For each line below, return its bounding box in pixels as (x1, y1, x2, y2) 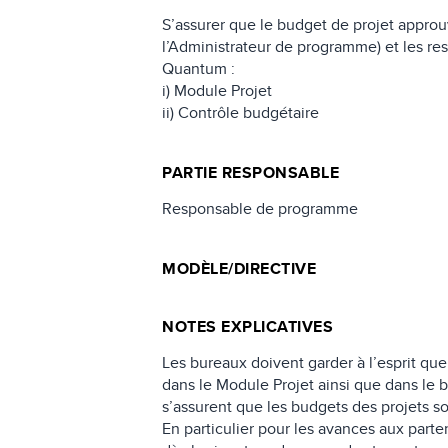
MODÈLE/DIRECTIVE (162, 257, 317, 281)
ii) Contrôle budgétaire (162, 101, 320, 125)
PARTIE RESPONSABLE (162, 161, 340, 185)
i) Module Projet (162, 79, 273, 103)
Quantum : (162, 57, 236, 81)
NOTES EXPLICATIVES (162, 315, 334, 339)
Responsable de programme (162, 197, 359, 221)
